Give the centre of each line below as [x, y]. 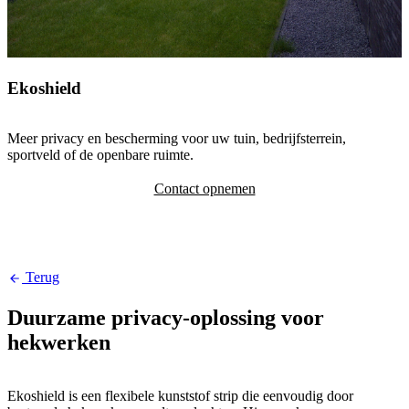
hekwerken [59, 342]
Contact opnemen [204, 188]
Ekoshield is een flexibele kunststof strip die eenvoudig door [180, 395]
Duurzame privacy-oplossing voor [166, 317]
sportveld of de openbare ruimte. [100, 154]
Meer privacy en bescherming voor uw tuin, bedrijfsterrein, [177, 138]
